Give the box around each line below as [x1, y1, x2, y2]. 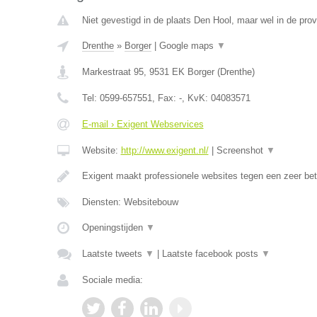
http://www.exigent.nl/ [120, 145, 209, 156]
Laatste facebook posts [161, 248, 261, 259]
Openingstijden [81, 222, 146, 233]
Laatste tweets [81, 248, 145, 259]
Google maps [158, 40, 217, 51]
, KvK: [181, 93, 211, 103]
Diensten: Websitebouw [81, 197, 178, 207]
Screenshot [216, 145, 266, 156]
